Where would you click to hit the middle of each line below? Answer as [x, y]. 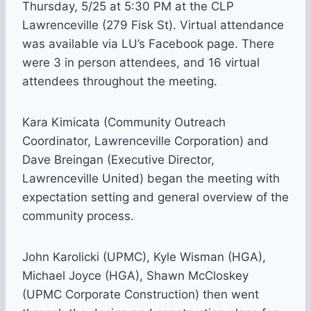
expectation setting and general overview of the [155, 197]
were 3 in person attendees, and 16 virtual [141, 63]
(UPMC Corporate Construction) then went [141, 295]
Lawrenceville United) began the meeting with [151, 179]
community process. [78, 216]
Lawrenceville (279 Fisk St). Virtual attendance [153, 25]
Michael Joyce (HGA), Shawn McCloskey [135, 276]
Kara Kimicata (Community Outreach [124, 123]
